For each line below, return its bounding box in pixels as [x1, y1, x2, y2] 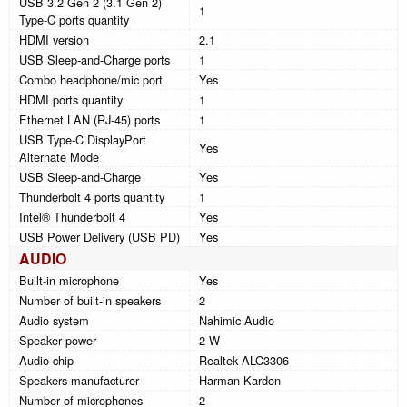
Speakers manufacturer [19, 371, 139, 389]
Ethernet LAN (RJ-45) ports [19, 110, 160, 128]
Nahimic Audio [199, 311, 274, 329]
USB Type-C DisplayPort [19, 130, 146, 148]
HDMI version [19, 30, 89, 48]
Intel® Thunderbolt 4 [19, 207, 125, 225]
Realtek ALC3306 [199, 351, 289, 369]
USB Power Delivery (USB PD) [19, 227, 180, 245]
